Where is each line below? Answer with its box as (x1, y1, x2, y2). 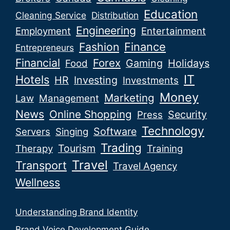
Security (168, 108, 207, 121)
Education (144, 7, 198, 22)
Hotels (15, 73, 49, 87)
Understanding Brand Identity (15, 207, 138, 218)
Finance (124, 40, 166, 54)
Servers (15, 126, 50, 138)
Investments (123, 74, 179, 87)
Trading (101, 141, 142, 155)
